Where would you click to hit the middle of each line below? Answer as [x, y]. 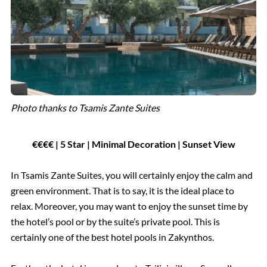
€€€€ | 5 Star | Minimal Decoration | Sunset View [133, 144]
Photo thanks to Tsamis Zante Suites [85, 107]
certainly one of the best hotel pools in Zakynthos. [112, 237]
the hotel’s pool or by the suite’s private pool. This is [115, 221]
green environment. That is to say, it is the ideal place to [122, 190]
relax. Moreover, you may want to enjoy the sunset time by [129, 206]
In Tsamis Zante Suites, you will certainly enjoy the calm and [131, 175]
